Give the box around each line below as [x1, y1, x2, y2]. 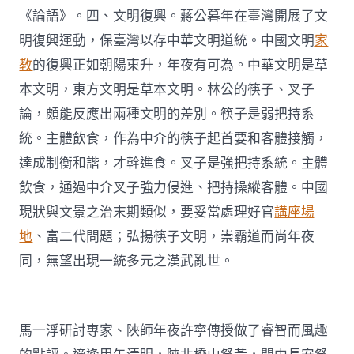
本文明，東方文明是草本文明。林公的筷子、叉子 [19, 81, 315, 100]
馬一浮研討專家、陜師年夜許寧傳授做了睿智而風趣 [19, 322, 329, 341]
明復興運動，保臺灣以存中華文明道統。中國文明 [19, 32, 315, 51]
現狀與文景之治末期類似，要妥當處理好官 [19, 203, 275, 222]
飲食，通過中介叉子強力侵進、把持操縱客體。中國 [19, 179, 329, 198]
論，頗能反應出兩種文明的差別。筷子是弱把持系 [19, 105, 315, 124]
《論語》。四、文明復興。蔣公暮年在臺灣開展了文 [19, 7, 329, 26]
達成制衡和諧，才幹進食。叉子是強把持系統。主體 [19, 154, 329, 173]
